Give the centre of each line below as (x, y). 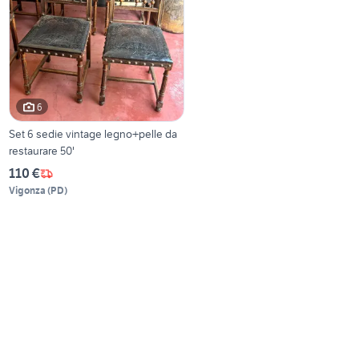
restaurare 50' (42, 151)
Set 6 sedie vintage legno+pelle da (93, 134)
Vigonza (28, 191)
